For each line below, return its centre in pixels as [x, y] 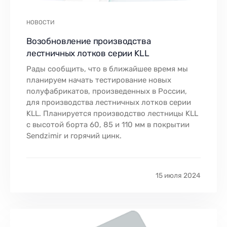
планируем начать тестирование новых [99, 80]
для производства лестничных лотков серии [109, 102]
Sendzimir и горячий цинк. [74, 136]
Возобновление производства [89, 41]
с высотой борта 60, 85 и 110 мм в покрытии [108, 124]
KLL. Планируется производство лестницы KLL [112, 113]
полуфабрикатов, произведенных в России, [107, 91]
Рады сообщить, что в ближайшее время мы [107, 69]
